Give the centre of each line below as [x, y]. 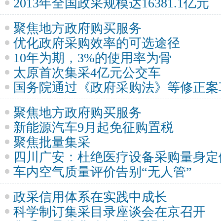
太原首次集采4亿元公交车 [87, 73]
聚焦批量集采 [52, 142]
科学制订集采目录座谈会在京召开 [110, 212]
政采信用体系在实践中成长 [90, 197]
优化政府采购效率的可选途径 [97, 43]
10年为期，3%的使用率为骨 [92, 58]
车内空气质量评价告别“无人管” [103, 172]
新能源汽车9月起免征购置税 [93, 128]
